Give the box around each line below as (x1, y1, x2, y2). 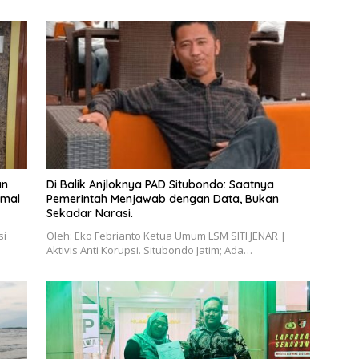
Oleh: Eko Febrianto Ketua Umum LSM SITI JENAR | (46, 228, 286, 244)
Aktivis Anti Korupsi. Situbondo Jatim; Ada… (46, 243, 252, 258)
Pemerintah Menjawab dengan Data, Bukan (46, 192, 279, 207)
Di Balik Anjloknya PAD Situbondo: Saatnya (46, 177, 274, 192)
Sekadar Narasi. (46, 206, 136, 221)
